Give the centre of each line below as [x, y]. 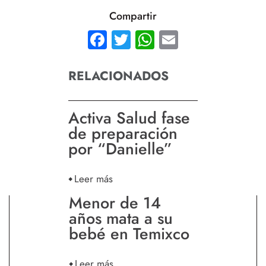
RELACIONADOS [118, 76]
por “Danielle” [120, 149]
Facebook [151, 40]
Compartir [133, 16]
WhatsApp [201, 40]
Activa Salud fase [129, 118]
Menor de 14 [115, 203]
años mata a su [121, 218]
